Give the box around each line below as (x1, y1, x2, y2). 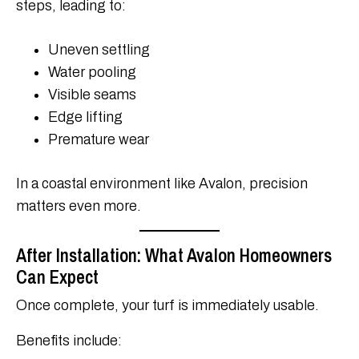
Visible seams (48, 87, 136, 103)
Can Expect (16, 264, 99, 290)
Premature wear (48, 131, 149, 148)
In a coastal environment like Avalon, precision (16, 175, 308, 192)
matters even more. (16, 198, 141, 215)
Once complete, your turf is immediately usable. (16, 297, 319, 314)
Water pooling (48, 64, 136, 81)
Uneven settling (48, 42, 150, 58)
